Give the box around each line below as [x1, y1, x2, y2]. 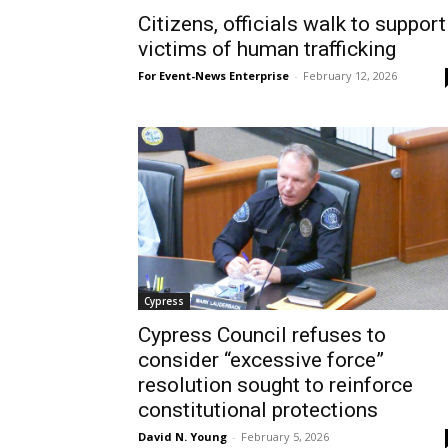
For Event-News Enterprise [138, 68, 289, 84]
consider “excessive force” [138, 347, 384, 372]
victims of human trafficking [138, 37, 396, 62]
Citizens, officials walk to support [138, 12, 446, 37]
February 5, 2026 [241, 428, 329, 444]
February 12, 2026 [303, 68, 397, 84]
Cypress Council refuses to [138, 322, 386, 347]
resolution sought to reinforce [138, 372, 413, 397]
